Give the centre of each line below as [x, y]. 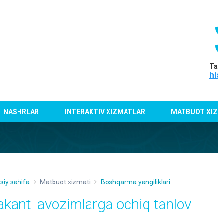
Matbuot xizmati [65, 182]
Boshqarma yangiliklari [136, 182]
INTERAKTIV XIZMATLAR [105, 112]
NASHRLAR [21, 112]
